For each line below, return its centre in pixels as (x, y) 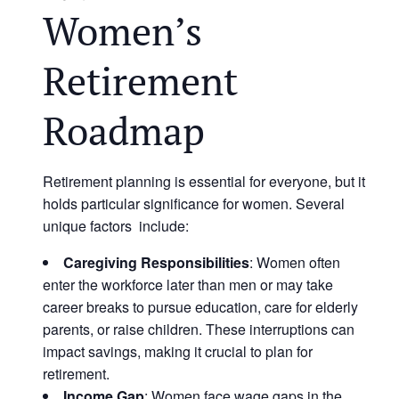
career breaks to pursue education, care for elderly (200, 307)
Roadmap (124, 130)
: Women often (295, 262)
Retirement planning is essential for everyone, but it (204, 181)
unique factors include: (116, 226)
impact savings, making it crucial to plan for (178, 351)
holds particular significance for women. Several (194, 204)
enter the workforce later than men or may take (188, 285)
